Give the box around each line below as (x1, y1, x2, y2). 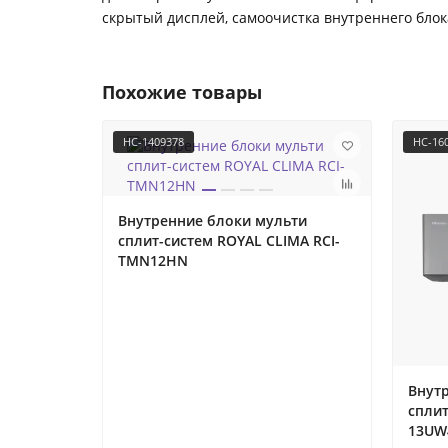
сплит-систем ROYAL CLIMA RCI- (118, 231, 340, 251)
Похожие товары (102, 80, 262, 105)
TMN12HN (118, 251, 188, 271)
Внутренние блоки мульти (118, 211, 307, 231)
